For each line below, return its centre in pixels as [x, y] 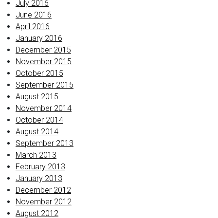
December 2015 [43, 50]
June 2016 [34, 15]
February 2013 [40, 167]
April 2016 [33, 27]
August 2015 [37, 97]
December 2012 [43, 190]
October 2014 [39, 120]
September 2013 [45, 143]
